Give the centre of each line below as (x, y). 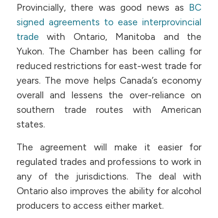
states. (31, 125)
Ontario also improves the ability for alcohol (109, 191)
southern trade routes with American (109, 110)
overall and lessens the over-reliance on (109, 95)
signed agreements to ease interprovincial (109, 22)
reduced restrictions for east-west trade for (109, 66)
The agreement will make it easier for (109, 147)
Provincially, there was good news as (100, 8)
